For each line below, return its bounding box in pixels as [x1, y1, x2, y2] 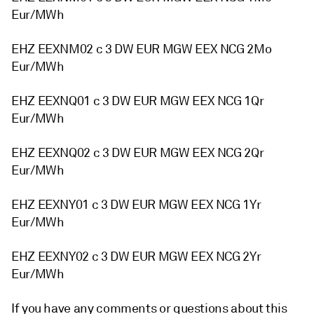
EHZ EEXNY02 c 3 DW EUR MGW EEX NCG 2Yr [11, 249, 261, 264]
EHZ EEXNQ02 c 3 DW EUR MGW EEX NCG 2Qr [11, 145, 264, 161]
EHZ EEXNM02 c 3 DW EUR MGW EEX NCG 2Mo [11, 41, 272, 57]
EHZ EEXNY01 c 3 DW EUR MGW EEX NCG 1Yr [11, 197, 261, 212]
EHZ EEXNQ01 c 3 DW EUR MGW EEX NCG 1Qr [11, 93, 264, 109]
